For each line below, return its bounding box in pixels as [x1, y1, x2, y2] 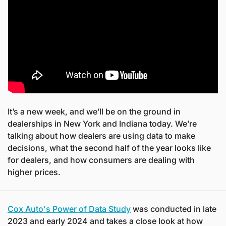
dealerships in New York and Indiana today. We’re [8, 119, 197, 129]
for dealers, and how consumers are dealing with [8, 155, 195, 165]
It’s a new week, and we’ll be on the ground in [8, 106, 181, 117]
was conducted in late [131, 204, 216, 214]
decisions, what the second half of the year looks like [8, 143, 211, 153]
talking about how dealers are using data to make [8, 131, 195, 141]
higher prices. [8, 167, 61, 177]
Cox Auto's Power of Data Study [8, 204, 131, 214]
